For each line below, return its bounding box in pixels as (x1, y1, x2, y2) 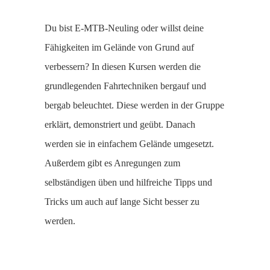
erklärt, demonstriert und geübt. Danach (45, 119, 195, 130)
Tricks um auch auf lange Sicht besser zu (45, 196, 199, 207)
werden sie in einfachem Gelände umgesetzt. (45, 139, 214, 149)
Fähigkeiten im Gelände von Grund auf (45, 42, 194, 52)
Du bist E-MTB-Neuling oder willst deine (45, 23, 204, 33)
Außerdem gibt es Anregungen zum (45, 158, 180, 168)
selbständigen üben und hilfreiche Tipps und (45, 177, 212, 187)
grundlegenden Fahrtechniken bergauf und (45, 81, 206, 91)
